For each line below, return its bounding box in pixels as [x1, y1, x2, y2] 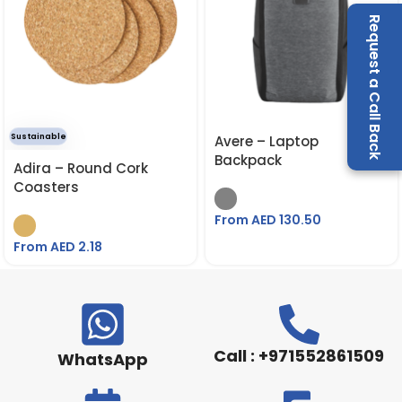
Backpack [214, 151, 282, 170]
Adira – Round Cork [13, 159, 148, 178]
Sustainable [10, 131, 66, 142]
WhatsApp [57, 348, 148, 371]
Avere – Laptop [214, 132, 319, 151]
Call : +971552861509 [214, 345, 385, 367]
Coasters [13, 178, 79, 197]
